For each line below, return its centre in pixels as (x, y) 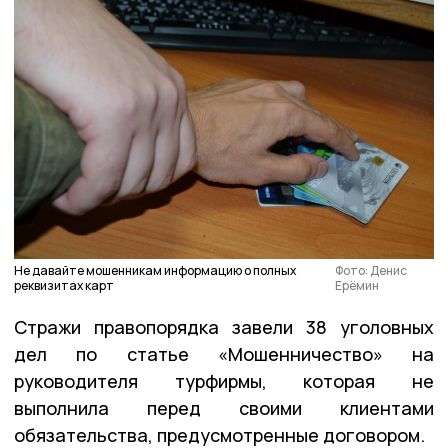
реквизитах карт (64, 285)
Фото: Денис (371, 270)
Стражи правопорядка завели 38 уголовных (224, 326)
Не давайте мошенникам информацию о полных (155, 270)
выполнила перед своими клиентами (224, 407)
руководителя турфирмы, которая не (224, 380)
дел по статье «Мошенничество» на (224, 353)
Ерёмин (357, 285)
